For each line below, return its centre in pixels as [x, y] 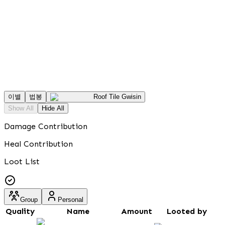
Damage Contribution [46, 126]
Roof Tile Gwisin [117, 96]
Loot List [22, 161]
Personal [71, 199]
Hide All [53, 108]
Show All [21, 108]
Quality [20, 211]
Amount [137, 211]
